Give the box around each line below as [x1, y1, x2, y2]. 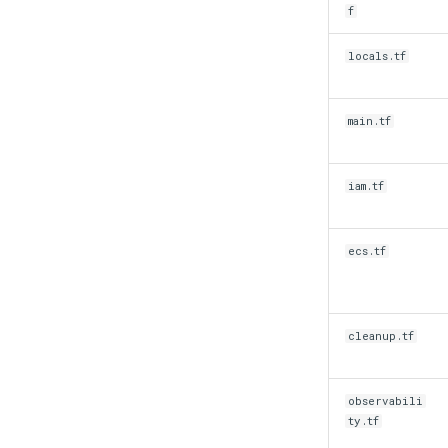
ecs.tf [348, 244, 387, 258]
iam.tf [348, 179, 385, 193]
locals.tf [348, 49, 407, 63]
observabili [348, 394, 424, 408]
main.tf [348, 114, 392, 128]
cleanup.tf [348, 329, 415, 343]
